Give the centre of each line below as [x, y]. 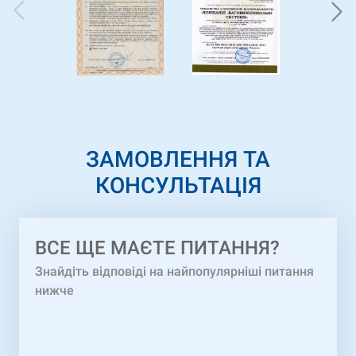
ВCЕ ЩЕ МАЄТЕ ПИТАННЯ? [157, 248]
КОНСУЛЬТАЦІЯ [178, 186]
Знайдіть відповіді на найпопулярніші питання [174, 272]
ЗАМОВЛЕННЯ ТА [178, 160]
